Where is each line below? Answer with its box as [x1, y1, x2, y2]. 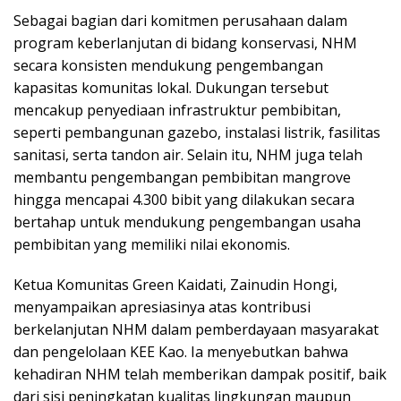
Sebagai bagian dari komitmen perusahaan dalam [13, 11, 347, 31]
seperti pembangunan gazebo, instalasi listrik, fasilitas [13, 123, 380, 143]
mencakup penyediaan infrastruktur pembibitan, [13, 100, 341, 121]
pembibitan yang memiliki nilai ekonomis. [13, 235, 290, 255]
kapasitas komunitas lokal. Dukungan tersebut [13, 78, 328, 98]
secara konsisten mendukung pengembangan [13, 55, 323, 76]
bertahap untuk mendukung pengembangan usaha [13, 212, 361, 233]
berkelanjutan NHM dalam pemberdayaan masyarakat [13, 320, 379, 340]
